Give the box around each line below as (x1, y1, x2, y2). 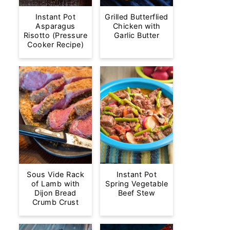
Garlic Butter (113, 31, 160, 40)
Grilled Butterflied (105, 12, 168, 22)
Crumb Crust (32, 197, 79, 206)
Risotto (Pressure (23, 31, 88, 40)
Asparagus (35, 22, 75, 31)
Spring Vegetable (105, 179, 168, 188)
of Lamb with (31, 179, 80, 188)
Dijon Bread (34, 188, 76, 197)
